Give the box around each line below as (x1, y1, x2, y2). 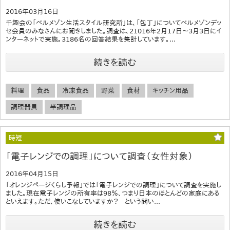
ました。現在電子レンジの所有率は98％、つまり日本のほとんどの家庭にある (6, 189, 220, 197)
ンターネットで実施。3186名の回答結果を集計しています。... (6, 35, 176, 43)
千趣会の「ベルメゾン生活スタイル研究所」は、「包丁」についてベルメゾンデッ (6, 18, 221, 27)
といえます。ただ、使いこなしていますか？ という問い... (6, 197, 160, 205)
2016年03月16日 (6, 7, 59, 15)
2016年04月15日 (6, 169, 59, 178)
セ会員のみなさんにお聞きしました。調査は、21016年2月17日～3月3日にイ (6, 27, 221, 35)
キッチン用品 (152, 86, 188, 94)
